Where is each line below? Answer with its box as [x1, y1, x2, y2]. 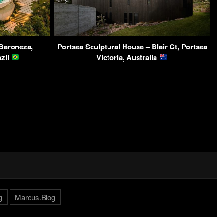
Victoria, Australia [96, 51, 159, 62]
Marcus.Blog [15, 191, 55, 202]
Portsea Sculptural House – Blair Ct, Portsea [57, 41, 207, 52]
